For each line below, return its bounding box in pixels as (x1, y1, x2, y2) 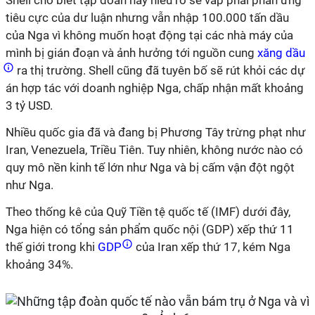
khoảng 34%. (6, 257, 73, 271)
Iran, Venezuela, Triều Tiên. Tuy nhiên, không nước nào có (6, 143, 303, 157)
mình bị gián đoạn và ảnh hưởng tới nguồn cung (6, 46, 255, 60)
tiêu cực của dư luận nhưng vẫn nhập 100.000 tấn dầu (6, 11, 289, 25)
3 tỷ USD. (6, 98, 53, 112)
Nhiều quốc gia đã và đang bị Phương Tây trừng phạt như (6, 125, 306, 139)
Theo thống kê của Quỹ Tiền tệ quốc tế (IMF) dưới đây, (6, 205, 290, 219)
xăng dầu (255, 46, 305, 60)
